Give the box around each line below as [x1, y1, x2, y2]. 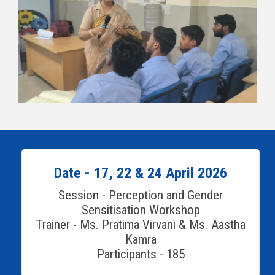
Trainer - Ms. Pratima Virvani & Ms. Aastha [36, 217, 246, 233]
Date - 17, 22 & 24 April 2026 [54, 165, 227, 182]
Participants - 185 [96, 247, 185, 262]
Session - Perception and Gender [58, 188, 223, 203]
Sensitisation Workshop [81, 203, 200, 218]
